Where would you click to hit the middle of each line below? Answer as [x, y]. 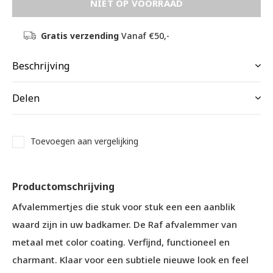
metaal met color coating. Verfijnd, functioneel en [121, 242]
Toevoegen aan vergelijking [84, 141]
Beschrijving [41, 66]
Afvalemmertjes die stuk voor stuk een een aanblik [124, 207]
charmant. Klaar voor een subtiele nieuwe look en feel [130, 260]
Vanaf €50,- [144, 36]
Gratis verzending [80, 36]
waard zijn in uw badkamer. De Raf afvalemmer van [125, 224]
